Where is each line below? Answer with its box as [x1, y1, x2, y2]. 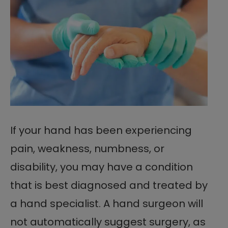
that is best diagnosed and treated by [10, 178, 208, 192]
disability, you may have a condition [10, 159, 193, 174]
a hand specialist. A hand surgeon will [10, 196, 203, 211]
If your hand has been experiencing [10, 123, 192, 137]
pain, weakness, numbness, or [10, 141, 164, 156]
